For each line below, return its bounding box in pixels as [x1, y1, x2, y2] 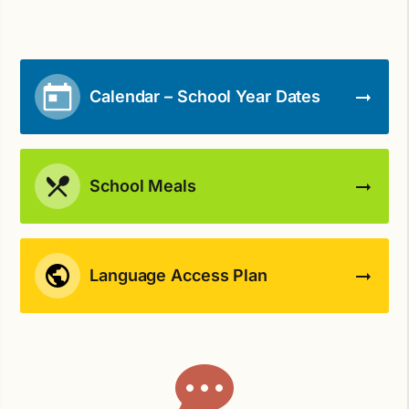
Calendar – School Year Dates [89, 87, 321, 107]
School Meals [89, 176, 196, 196]
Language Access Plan [89, 266, 267, 286]
